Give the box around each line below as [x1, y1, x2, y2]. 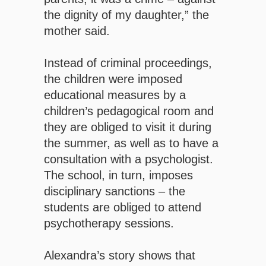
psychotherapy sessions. [44, 217, 174, 230]
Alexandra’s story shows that [44, 249, 195, 262]
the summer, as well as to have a [44, 137, 218, 150]
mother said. [44, 24, 110, 38]
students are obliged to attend [44, 201, 201, 214]
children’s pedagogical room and [44, 104, 214, 118]
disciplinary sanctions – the [44, 185, 185, 198]
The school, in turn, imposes [44, 169, 193, 182]
